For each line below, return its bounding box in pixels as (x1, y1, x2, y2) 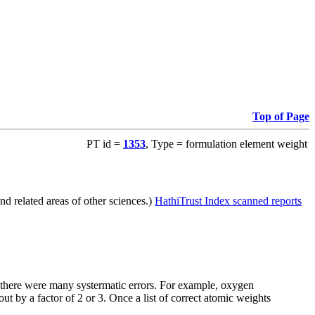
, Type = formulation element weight (146, 138, 307, 150)
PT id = (86, 138, 123, 150)
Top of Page (252, 110, 309, 123)
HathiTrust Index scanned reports (155, 194, 302, 207)
